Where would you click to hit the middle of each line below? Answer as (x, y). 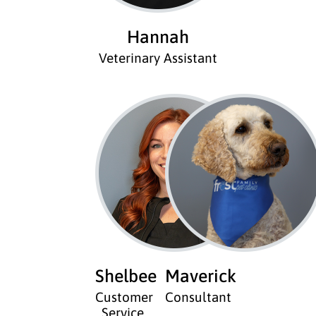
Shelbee (126, 275)
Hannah (158, 36)
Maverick (201, 275)
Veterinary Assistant (158, 57)
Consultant (198, 297)
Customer (124, 297)
